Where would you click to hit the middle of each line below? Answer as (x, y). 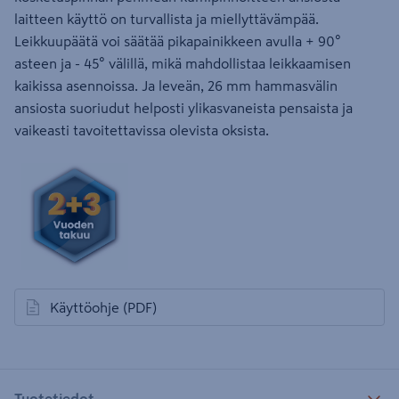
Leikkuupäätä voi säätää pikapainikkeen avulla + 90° (178, 41)
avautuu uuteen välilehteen (108, 316)
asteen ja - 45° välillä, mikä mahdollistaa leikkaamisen (183, 63)
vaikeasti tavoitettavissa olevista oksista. (142, 130)
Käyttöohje (85, 307)
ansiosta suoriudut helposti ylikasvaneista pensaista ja (183, 108)
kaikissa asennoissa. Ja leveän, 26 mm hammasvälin (176, 85)
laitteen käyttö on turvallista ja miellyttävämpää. (167, 19)
